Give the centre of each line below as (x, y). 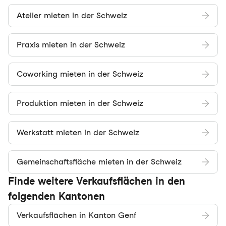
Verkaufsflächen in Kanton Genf (76, 215)
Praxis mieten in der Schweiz (71, 45)
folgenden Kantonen (56, 196)
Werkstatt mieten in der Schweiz (78, 132)
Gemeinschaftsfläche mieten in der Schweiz (99, 162)
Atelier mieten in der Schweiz (72, 15)
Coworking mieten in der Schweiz (80, 74)
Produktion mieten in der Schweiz (80, 103)
